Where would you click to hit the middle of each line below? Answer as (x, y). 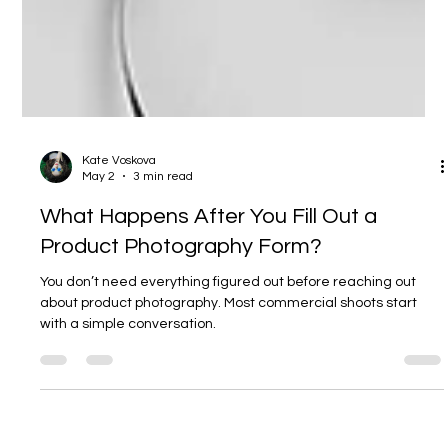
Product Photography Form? (181, 324)
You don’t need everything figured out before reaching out (228, 359)
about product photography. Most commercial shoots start (229, 380)
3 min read (163, 254)
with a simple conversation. (128, 401)
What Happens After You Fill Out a (209, 294)
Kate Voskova (119, 238)
